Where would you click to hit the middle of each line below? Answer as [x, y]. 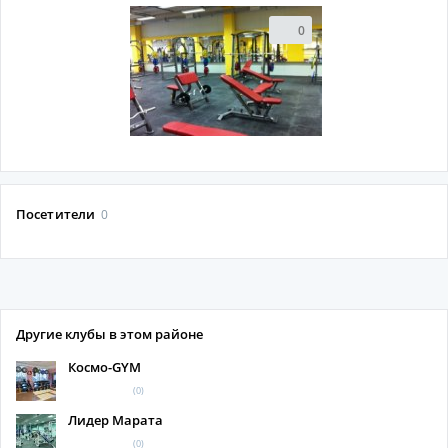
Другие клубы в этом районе [109, 334]
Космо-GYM [104, 367]
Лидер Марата [115, 420]
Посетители [57, 214]
